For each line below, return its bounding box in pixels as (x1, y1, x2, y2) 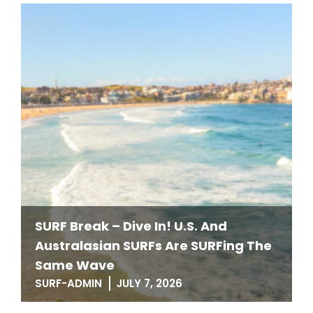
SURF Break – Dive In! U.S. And (35, 217, 227, 235)
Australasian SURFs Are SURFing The (35, 237, 272, 254)
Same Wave (35, 256, 115, 274)
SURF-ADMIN (35, 276, 102, 291)
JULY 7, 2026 (116, 276, 182, 291)
